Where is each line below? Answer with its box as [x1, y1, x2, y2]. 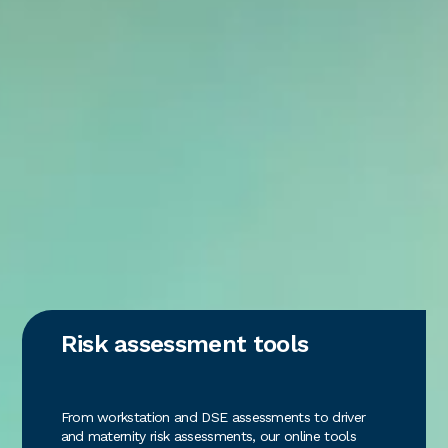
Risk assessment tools [60, 330, 309, 359]
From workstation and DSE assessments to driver [60, 409, 366, 426]
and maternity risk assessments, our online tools [60, 428, 356, 445]
